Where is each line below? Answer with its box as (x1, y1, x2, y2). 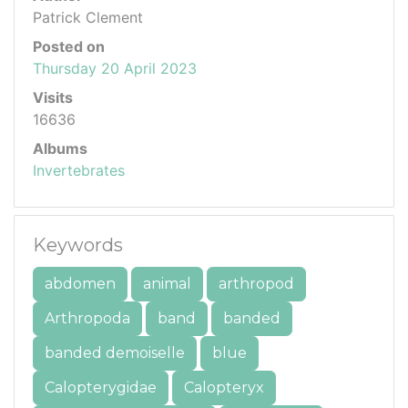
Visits (33, 87, 73, 107)
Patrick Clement (33, 7, 143, 26)
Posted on (33, 36, 105, 56)
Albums (33, 138, 87, 158)
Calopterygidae (45, 378, 157, 396)
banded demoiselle (45, 343, 185, 362)
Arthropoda (45, 309, 130, 327)
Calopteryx (184, 378, 264, 396)
